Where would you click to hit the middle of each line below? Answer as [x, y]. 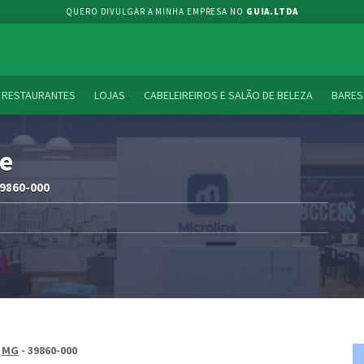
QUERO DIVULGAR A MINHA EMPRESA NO [156, 11]
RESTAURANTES [39, 95]
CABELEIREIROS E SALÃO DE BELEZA [228, 95]
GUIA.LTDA [272, 11]
